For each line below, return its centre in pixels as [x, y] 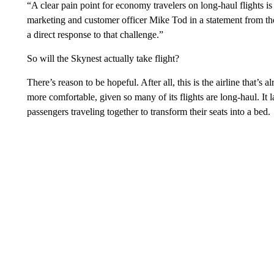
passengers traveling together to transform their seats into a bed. [148, 112]
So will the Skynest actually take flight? [103, 58]
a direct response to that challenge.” [95, 35]
